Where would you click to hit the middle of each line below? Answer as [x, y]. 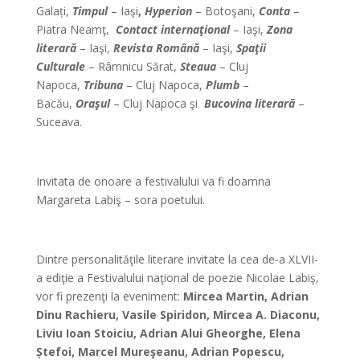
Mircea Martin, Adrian [245, 296]
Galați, [54, 11]
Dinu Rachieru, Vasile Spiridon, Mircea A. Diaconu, [178, 315]
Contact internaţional [172, 29]
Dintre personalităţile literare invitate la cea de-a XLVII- [177, 259]
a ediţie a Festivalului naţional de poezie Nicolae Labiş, [177, 278]
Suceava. [59, 122]
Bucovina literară [249, 103]
